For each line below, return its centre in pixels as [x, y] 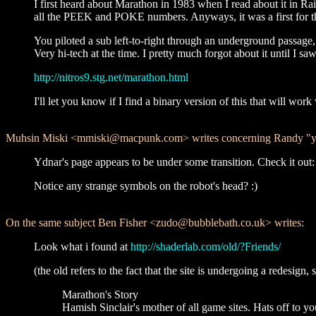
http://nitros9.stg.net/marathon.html [111, 77]
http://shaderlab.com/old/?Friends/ [206, 247]
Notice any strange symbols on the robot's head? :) [146, 186]
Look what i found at [82, 247]
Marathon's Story [100, 294]
